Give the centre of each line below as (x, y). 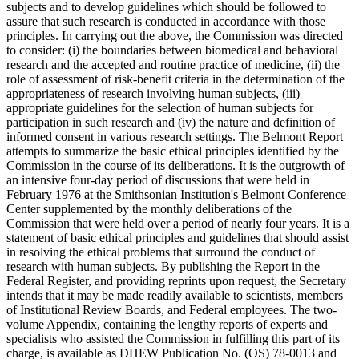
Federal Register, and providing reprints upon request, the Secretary (176, 280)
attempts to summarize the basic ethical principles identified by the (173, 151)
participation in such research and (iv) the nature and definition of (171, 122)
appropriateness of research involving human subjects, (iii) (153, 93)
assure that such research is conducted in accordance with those (166, 21)
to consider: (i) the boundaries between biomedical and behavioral (172, 50)
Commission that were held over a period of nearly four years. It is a (178, 223)
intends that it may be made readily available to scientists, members (175, 295)
